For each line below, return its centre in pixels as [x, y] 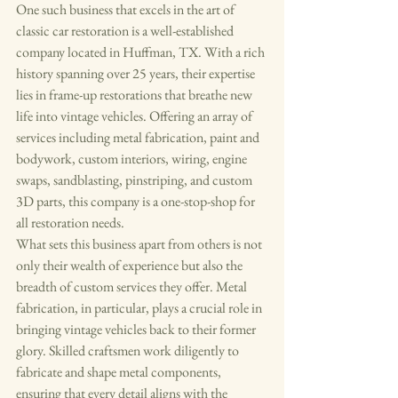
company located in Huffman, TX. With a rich [142, 52]
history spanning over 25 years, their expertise [137, 74]
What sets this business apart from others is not [140, 244]
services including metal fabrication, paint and [139, 138]
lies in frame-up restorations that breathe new [135, 95]
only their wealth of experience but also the [131, 266]
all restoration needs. [70, 223]
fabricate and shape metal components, [120, 372]
